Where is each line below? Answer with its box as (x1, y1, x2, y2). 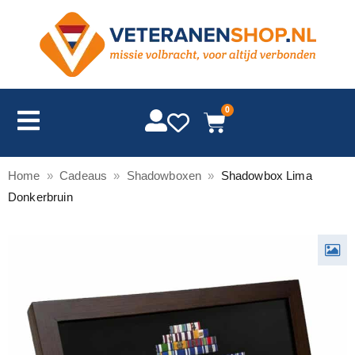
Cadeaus (59, 169, 108, 182)
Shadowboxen (126, 169, 202, 182)
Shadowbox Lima (220, 169, 312, 182)
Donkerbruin (8, 190, 73, 204)
